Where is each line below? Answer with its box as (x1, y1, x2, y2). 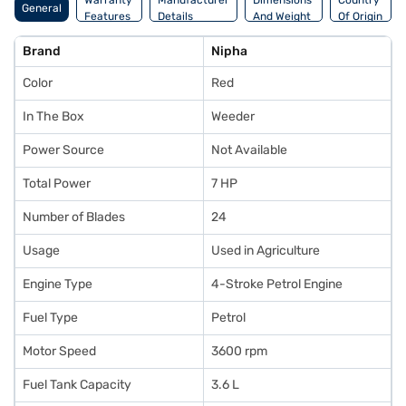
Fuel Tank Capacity (23, 377, 131, 392)
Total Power (23, 176, 91, 191)
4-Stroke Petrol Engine (211, 276, 343, 292)
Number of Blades (23, 209, 125, 225)
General (22, 2, 62, 14)
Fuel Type (23, 310, 78, 325)
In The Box (23, 109, 84, 124)
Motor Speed (23, 343, 96, 359)
